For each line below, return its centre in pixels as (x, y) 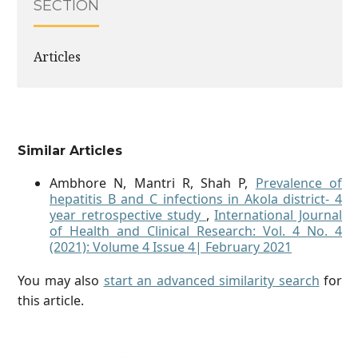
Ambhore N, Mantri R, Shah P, (153, 183)
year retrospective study (128, 215)
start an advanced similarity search (211, 281)
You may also (61, 281)
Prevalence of (299, 183)
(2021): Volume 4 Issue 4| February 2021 (171, 247)
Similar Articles (70, 151)
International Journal (278, 215)
